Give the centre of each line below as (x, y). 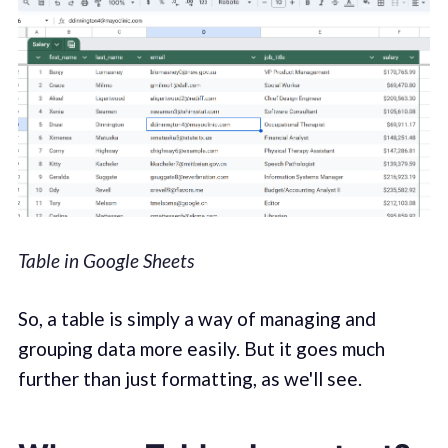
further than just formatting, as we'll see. (189, 379)
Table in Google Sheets (105, 260)
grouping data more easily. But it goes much (201, 349)
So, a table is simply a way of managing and (196, 319)
